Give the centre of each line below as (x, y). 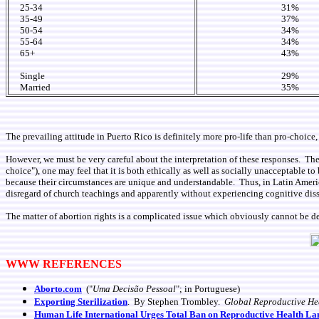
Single (27, 76)
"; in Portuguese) (208, 289)
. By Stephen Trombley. (176, 302)
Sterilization (103, 302)
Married (31, 87)
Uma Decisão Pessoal (134, 289)
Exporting (56, 302)
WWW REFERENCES (64, 264)
